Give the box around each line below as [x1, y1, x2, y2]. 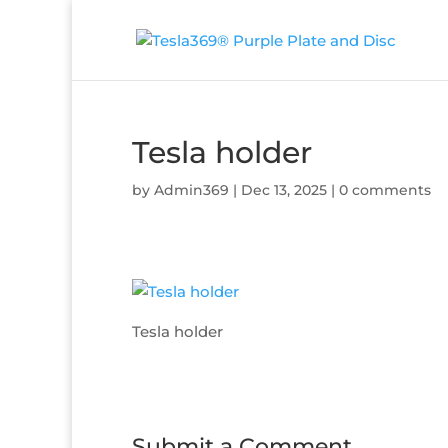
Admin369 [154, 181, 229, 199]
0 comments [339, 181, 431, 199]
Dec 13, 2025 [241, 181, 327, 199]
